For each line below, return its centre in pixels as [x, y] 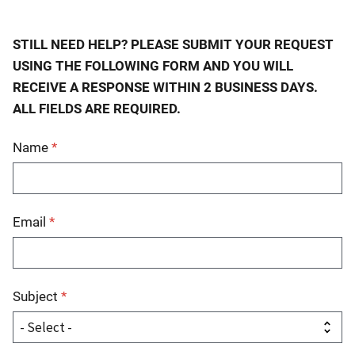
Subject [37, 297]
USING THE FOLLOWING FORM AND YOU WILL [153, 66]
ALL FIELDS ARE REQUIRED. [97, 109]
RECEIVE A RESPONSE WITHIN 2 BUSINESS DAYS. [165, 88]
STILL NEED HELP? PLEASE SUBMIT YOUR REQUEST [173, 45]
